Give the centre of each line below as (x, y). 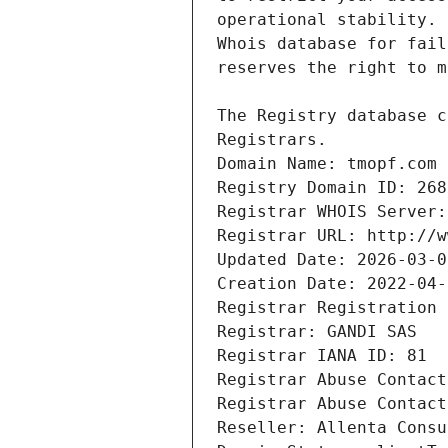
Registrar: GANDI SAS (317, 332)
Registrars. (272, 140)
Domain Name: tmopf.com (327, 164)
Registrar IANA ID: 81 (322, 356)
